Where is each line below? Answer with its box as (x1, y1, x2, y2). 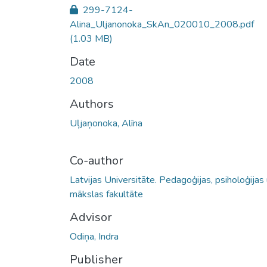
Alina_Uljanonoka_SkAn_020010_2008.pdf (70, 17, 254, 31)
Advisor (70, 209, 112, 225)
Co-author (70, 152, 123, 169)
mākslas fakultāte (70, 187, 143, 201)
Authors (70, 95, 114, 112)
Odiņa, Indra (70, 229, 119, 243)
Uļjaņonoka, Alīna (70, 116, 142, 130)
